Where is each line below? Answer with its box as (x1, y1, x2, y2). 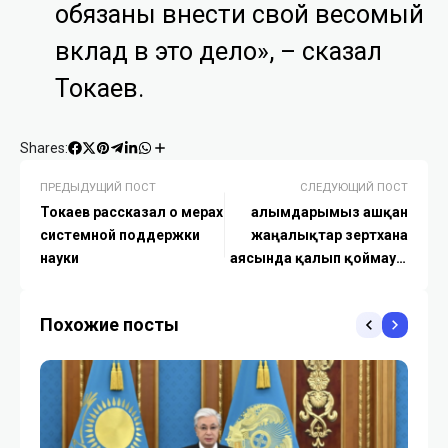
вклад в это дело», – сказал (55, 36, 383, 66)
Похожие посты (40, 313, 179, 335)
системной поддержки (40, 226, 200, 243)
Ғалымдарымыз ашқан (251, 203, 408, 220)
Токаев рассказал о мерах (40, 203, 223, 220)
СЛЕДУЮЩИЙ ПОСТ (300, 180, 408, 194)
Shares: (20, 139, 68, 156)
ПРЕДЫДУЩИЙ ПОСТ (40, 180, 156, 194)
